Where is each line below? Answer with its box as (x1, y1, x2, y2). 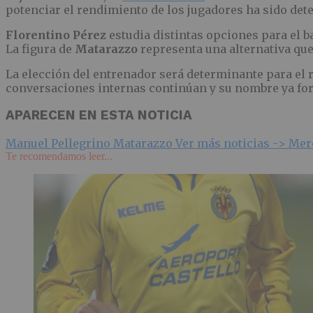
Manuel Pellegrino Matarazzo (6, 136, 175, 151)
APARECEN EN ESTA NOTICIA (6, 108, 192, 124)
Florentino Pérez (6, 27, 106, 42)
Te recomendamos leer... (6, 150, 112, 163)
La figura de (6, 41, 75, 56)
